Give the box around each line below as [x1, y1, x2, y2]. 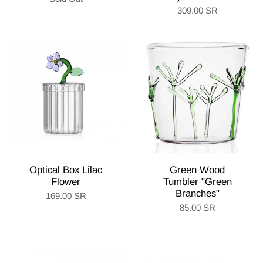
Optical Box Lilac [29, 164, 102, 176]
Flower [51, 176, 80, 187]
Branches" [175, 188, 220, 199]
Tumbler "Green [163, 176, 232, 187]
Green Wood [170, 164, 225, 176]
